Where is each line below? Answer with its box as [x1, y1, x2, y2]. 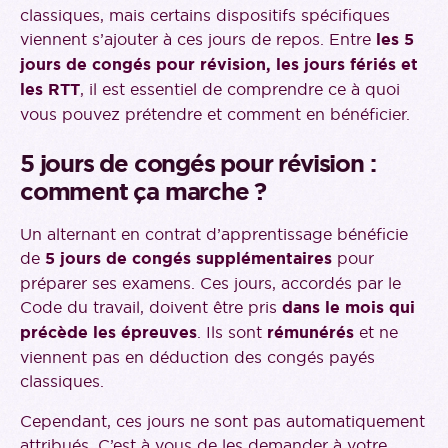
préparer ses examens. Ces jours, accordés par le [20, 273, 401, 294]
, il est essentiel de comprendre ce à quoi [80, 79, 400, 100]
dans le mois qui [282, 297, 415, 319]
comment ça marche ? [20, 176, 267, 209]
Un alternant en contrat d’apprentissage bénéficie [20, 224, 408, 245]
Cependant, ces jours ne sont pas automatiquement [20, 411, 425, 432]
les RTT [20, 79, 80, 101]
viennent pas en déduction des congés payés [20, 347, 375, 368]
